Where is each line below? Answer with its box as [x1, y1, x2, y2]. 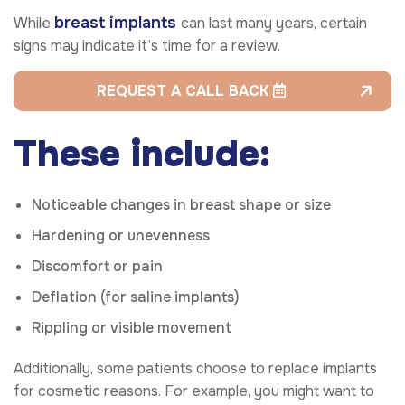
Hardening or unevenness [32, 225, 210, 245]
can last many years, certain [181, 13, 367, 33]
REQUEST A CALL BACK [97, 80, 273, 100]
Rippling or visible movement [32, 317, 231, 337]
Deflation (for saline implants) [32, 287, 240, 306]
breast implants [54, 12, 181, 33]
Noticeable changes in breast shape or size [32, 194, 331, 214]
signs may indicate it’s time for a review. [14, 35, 280, 55]
